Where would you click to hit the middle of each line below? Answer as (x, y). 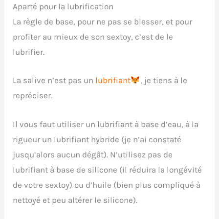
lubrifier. (29, 52)
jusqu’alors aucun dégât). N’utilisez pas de (93, 154)
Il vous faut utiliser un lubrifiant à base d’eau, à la (106, 124)
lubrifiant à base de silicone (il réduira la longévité (108, 169)
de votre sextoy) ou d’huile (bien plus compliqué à (107, 185)
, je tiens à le (164, 80)
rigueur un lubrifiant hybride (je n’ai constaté (97, 139)
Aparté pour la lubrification (63, 7)
